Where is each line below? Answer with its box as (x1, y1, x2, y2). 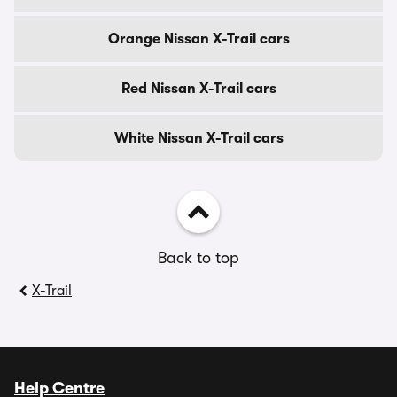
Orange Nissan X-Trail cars (107, 31, 290, 47)
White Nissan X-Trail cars (113, 130, 284, 146)
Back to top (158, 249, 239, 267)
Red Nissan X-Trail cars (121, 81, 276, 97)
